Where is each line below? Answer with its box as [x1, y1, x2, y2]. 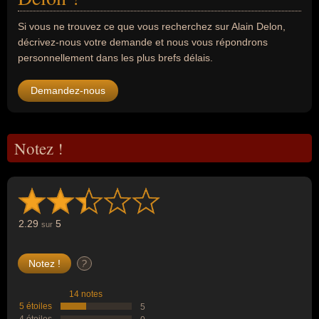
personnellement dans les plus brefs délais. [18, 52, 213, 63]
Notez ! [14, 137, 63, 159]
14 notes [69, 289, 103, 299]
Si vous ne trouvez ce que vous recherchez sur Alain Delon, [18, 21, 286, 32]
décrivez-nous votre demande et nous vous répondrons [18, 36, 268, 48]
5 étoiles [19, 301, 52, 311]
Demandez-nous [31, 85, 105, 96]
